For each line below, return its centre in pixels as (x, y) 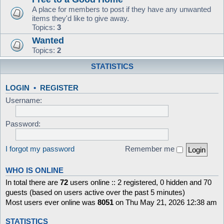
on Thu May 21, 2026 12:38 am (165, 202)
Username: (24, 100)
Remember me (151, 149)
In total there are (33, 182)
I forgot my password (40, 149)
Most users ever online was (51, 202)
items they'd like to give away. (80, 18)
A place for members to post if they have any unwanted (121, 9)
